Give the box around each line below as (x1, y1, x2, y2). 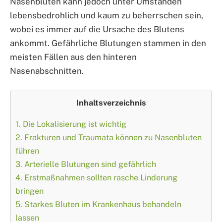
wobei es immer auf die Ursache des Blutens (10, 24, 184, 34)
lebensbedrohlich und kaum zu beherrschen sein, (10, 10, 203, 20)
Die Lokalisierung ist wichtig (21, 119, 126, 129)
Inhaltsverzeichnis (76, 98, 146, 108)
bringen (15, 186, 44, 196)
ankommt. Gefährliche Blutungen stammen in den (10, 38, 206, 48)
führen (15, 146, 39, 156)
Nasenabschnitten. (10, 65, 84, 76)
